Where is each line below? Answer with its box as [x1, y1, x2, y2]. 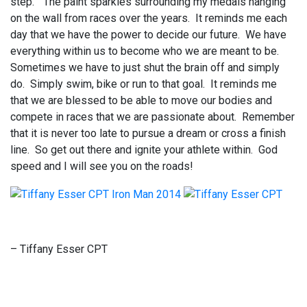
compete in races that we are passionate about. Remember [10, 110, 295, 123]
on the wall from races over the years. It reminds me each [10, 12, 287, 25]
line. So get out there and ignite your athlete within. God [10, 143, 278, 156]
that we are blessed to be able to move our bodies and [10, 94, 272, 107]
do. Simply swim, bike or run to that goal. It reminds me [10, 77, 277, 90]
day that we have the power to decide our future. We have [10, 28, 286, 41]
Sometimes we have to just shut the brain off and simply [10, 61, 280, 74]
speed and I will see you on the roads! [10, 160, 193, 173]
